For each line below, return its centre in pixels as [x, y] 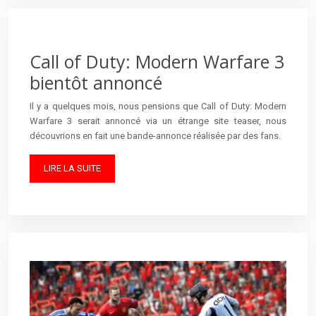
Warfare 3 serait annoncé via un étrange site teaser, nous [158, 121]
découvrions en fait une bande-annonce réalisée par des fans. [155, 135]
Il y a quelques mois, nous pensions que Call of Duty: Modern [158, 106]
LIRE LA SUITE [72, 168]
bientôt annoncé [96, 82]
